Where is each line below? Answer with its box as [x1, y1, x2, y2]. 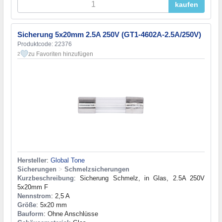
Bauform [17, 210, 44, 218]
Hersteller [17, 157, 47, 165]
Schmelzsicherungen [64, 166, 129, 173]
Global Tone [51, 157, 85, 165]
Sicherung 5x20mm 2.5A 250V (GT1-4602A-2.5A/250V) [17, 30, 201, 39]
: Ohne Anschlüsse [44, 210, 98, 218]
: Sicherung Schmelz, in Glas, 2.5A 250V [74, 174, 205, 182]
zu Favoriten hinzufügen [28, 51, 93, 58]
